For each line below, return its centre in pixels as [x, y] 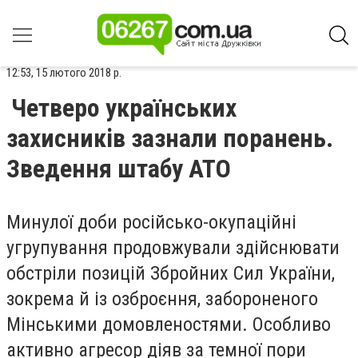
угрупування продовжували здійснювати [173, 248]
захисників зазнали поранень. [170, 138]
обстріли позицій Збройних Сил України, [171, 273]
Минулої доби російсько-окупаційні [151, 222]
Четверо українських [124, 108]
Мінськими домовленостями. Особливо [169, 324]
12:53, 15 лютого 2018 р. [64, 73]
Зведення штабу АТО [119, 169]
